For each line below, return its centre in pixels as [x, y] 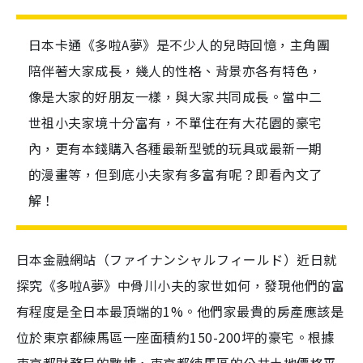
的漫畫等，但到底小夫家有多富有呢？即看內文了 [175, 175]
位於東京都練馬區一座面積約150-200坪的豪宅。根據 [175, 337]
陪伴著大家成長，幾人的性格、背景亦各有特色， [175, 71]
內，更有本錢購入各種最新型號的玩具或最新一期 [175, 149]
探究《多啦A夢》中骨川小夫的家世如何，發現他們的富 [180, 286]
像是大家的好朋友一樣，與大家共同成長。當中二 [175, 97]
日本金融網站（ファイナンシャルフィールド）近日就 [177, 260]
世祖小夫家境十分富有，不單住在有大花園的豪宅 [175, 123]
